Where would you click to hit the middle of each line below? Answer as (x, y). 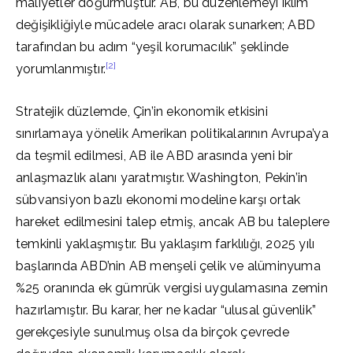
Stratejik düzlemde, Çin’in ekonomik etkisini (142, 111)
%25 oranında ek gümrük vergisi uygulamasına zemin (172, 288)
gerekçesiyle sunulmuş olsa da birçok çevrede (152, 332)
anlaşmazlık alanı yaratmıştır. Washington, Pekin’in (162, 178)
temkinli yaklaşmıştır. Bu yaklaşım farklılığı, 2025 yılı (165, 244)
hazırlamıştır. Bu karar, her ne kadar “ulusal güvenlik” (166, 310)
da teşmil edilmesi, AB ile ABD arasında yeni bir (154, 156)
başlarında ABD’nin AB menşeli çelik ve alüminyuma (168, 266)
